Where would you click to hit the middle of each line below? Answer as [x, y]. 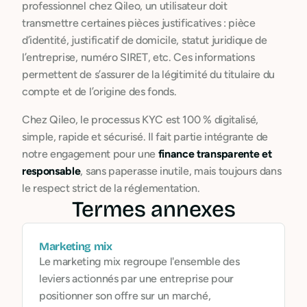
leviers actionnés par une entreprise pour [136, 279]
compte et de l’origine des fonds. [99, 91]
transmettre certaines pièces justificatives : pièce [139, 23]
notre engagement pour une [90, 154]
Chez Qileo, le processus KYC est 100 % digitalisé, [140, 120]
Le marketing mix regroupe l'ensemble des [139, 261]
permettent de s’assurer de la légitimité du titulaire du [149, 74]
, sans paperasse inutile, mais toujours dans [181, 171]
